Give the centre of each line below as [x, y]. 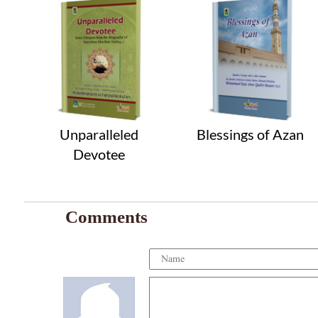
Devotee [99, 154]
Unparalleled [99, 135]
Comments [106, 216]
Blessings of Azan [251, 135]
